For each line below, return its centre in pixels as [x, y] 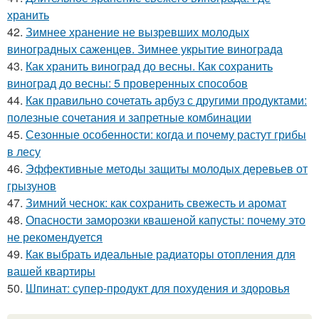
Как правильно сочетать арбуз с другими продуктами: [166, 100]
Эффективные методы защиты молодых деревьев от [167, 169]
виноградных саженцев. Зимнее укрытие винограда [145, 49]
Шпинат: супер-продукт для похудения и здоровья [158, 288]
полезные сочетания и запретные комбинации [129, 117]
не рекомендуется [55, 237]
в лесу [24, 152]
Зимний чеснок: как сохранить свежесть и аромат [156, 203]
